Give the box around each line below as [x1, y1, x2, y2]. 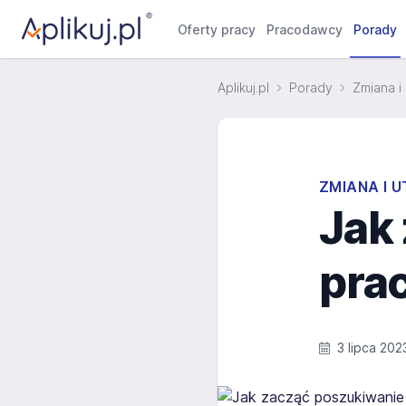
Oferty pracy [178, 22, 256, 37]
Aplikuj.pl [217, 80, 269, 95]
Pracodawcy [266, 22, 343, 37]
